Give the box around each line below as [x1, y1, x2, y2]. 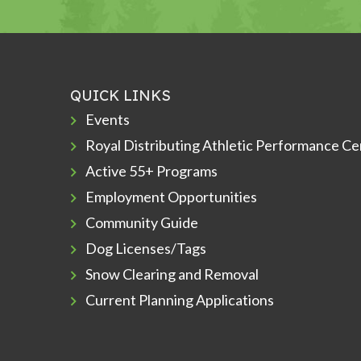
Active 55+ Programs [85, 162, 218, 180]
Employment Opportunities [85, 188, 258, 206]
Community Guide [85, 214, 199, 232]
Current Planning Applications [85, 291, 275, 309]
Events [85, 110, 131, 129]
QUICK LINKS [70, 86, 171, 106]
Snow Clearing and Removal [85, 265, 259, 284]
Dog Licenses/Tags [85, 239, 207, 258]
